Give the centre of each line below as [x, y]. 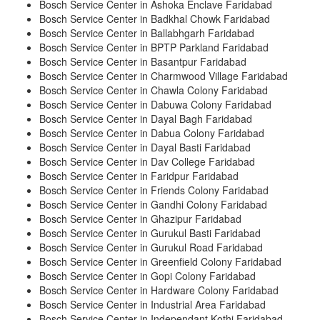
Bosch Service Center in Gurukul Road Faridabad [151, 247]
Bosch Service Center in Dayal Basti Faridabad [145, 147]
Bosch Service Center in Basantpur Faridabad [143, 62]
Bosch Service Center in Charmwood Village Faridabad [164, 76]
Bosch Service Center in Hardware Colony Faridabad [159, 290]
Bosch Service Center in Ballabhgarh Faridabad [147, 33]
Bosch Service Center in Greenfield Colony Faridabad [160, 262]
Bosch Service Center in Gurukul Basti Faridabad [150, 233]
